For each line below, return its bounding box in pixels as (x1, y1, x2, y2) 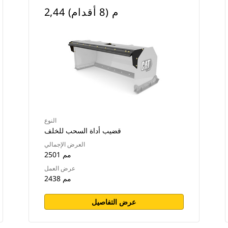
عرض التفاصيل (92, 197, 136, 207)
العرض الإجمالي (44, 140, 85, 149)
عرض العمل (44, 164, 75, 173)
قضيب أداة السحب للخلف (44, 126, 121, 135)
